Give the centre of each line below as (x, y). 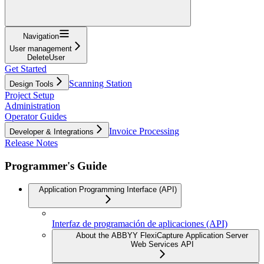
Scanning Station (100, 83)
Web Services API (162, 245)
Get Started (26, 68)
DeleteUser (46, 57)
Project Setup (29, 95)
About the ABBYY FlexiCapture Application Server (162, 236)
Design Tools (32, 84)
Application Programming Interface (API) (108, 190)
